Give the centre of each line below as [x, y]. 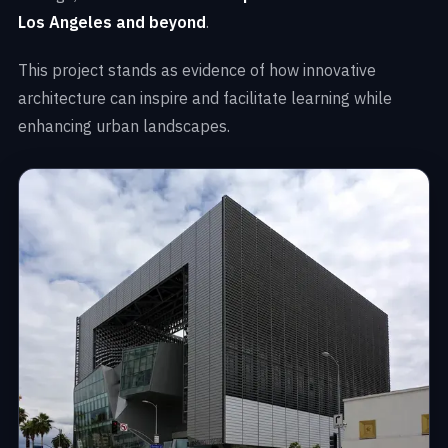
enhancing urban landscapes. [124, 125]
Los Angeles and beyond [112, 21]
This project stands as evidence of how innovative [197, 69]
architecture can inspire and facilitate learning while [205, 97]
